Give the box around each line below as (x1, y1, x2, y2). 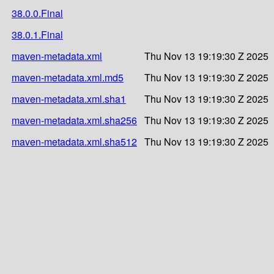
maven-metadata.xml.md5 (12, 70, 124, 84)
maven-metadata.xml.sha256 (12, 113, 137, 127)
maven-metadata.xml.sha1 (12, 91, 126, 106)
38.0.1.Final (12, 27, 63, 42)
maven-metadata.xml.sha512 (12, 134, 137, 149)
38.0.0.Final (12, 6, 63, 20)
